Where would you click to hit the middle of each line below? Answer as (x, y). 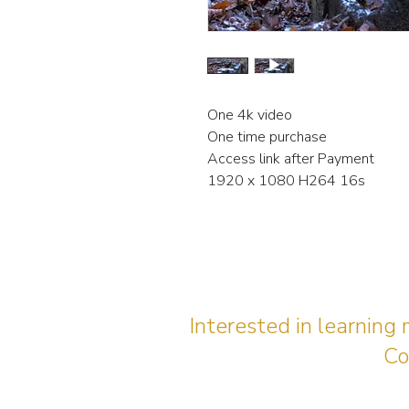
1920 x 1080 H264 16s (288, 181)
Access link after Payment (291, 159)
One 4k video (250, 115)
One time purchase (267, 137)
